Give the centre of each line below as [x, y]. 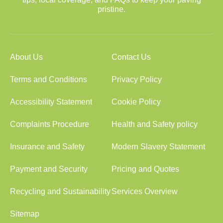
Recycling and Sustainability [60, 191]
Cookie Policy [136, 102]
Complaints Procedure [50, 124]
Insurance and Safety [47, 147]
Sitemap [25, 214]
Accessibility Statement [51, 102]
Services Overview [145, 191]
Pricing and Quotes [145, 169]
